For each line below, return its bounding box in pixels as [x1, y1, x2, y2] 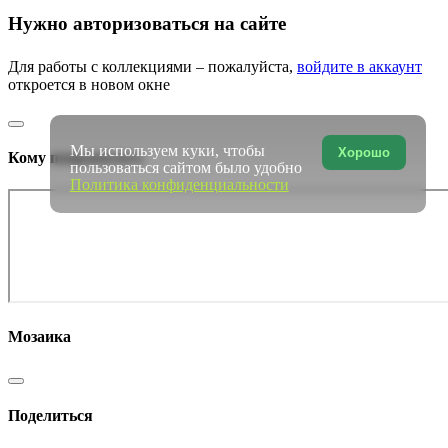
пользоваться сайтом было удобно [69, 159, 302, 177]
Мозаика [8, 328, 71, 345]
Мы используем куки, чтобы [69, 142, 265, 160]
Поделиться [8, 406, 93, 424]
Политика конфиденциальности [69, 176, 289, 194]
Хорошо [337, 145, 390, 161]
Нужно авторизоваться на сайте [8, 13, 286, 35]
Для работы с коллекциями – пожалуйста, [8, 58, 297, 76]
